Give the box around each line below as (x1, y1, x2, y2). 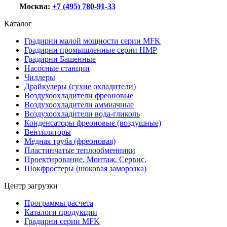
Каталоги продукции (24, 207, 97, 216)
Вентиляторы (24, 127, 71, 136)
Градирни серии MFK (24, 216, 100, 225)
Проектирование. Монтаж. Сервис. (24, 155, 146, 164)
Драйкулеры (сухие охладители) (24, 82, 136, 91)
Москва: (19, 2, 52, 11)
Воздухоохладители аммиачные (24, 100, 134, 109)
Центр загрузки (4, 181, 58, 190)
